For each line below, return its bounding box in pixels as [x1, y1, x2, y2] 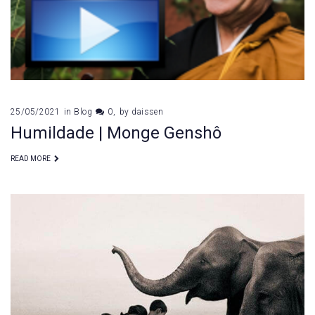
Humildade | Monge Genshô [11, 123, 221, 143]
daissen [131, 107, 164, 117]
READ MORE [11, 155, 51, 163]
